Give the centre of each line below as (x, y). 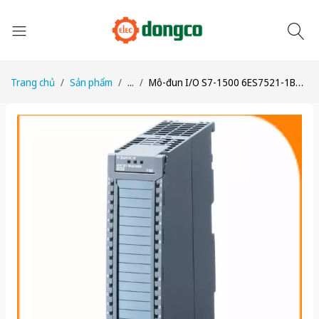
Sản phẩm (91, 82)
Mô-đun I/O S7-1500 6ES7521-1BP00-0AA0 (222, 82)
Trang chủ (33, 82)
